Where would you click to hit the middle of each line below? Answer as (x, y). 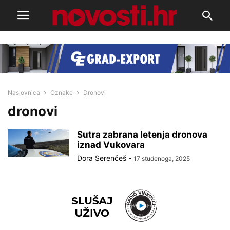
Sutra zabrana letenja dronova (142, 134)
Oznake (62, 92)
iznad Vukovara (111, 145)
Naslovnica (24, 92)
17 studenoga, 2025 (162, 158)
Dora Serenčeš (102, 158)
